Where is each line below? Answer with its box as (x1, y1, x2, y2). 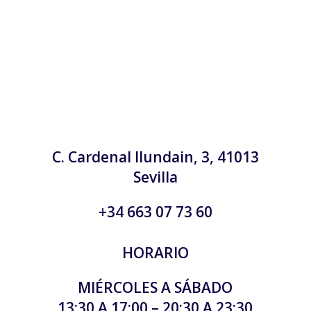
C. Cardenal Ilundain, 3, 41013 (51, 146, 259, 167)
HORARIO (121, 242, 189, 262)
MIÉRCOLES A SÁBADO (78, 277, 233, 297)
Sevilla (133, 167, 178, 187)
